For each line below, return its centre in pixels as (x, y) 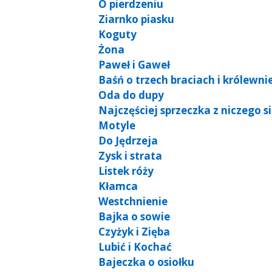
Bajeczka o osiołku (146, 262)
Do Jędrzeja (128, 140)
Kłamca (118, 186)
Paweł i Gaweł (134, 64)
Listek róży (126, 171)
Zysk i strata (130, 155)
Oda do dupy (131, 95)
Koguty (117, 34)
